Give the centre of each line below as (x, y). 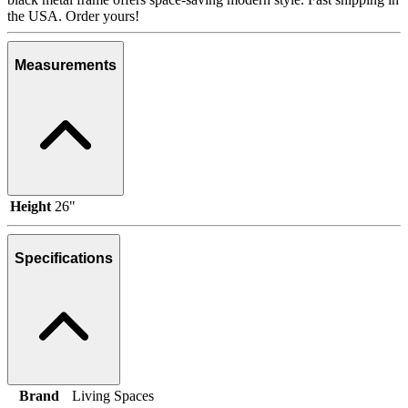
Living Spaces (113, 396)
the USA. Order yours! (73, 15)
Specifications (64, 259)
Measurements (66, 66)
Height (31, 206)
